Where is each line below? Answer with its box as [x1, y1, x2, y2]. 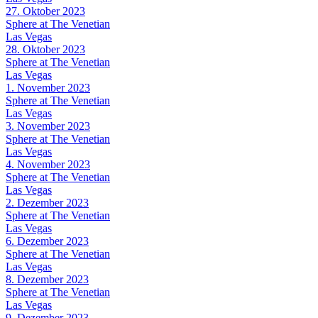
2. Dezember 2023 [6, 196, 89, 209]
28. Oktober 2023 [6, 43, 85, 55]
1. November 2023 [6, 81, 90, 94]
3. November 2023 [6, 119, 90, 132]
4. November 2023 [6, 158, 90, 170]
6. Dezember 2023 [6, 234, 89, 247]
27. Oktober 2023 [6, 4, 85, 17]
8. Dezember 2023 [6, 273, 89, 285]
